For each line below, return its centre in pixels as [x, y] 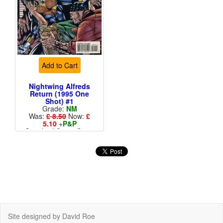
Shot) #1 [59, 101]
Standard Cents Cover [59, 131]
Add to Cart [59, 65]
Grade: [54, 109]
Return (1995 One [59, 94]
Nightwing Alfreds [59, 86]
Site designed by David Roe [52, 216]
